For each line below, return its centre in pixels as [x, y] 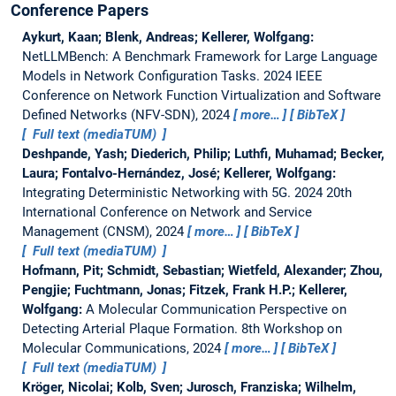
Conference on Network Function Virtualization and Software [201, 95]
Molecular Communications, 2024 [123, 348]
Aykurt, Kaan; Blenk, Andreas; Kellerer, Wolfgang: [168, 37]
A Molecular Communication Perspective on [216, 309]
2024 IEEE [293, 76]
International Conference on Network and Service [167, 212]
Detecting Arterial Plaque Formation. [131, 328]
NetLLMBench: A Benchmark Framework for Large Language [199, 56]
